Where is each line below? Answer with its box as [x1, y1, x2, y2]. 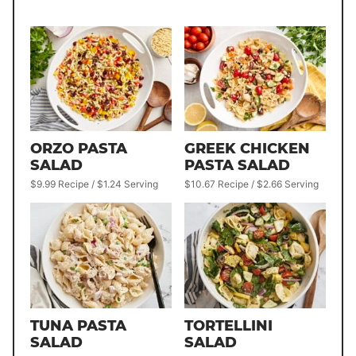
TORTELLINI [184, 317, 273, 335]
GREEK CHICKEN [184, 140, 310, 158]
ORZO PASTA [30, 140, 127, 158]
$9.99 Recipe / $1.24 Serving [30, 178, 158, 191]
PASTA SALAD [184, 157, 290, 175]
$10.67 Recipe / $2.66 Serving [184, 178, 319, 191]
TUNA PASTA [30, 317, 126, 335]
